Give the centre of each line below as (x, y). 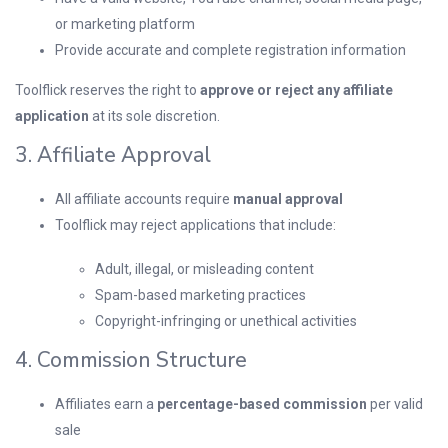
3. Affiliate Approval (113, 155)
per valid (395, 404)
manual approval (288, 199)
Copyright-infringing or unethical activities (226, 321)
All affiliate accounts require (144, 199)
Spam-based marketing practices (200, 295)
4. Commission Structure (131, 360)
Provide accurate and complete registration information (230, 50)
